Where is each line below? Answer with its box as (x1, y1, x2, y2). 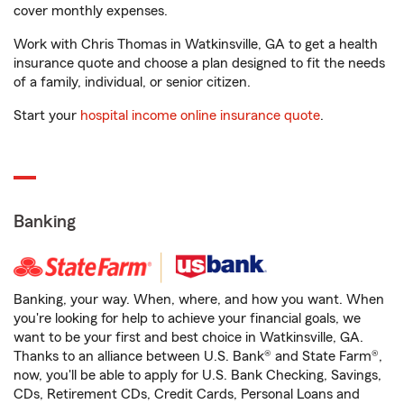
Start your (14, 108, 80, 124)
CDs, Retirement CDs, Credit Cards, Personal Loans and (14, 387, 360, 402)
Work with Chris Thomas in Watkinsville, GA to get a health (14, 37, 378, 52)
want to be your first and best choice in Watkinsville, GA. (14, 330, 363, 345)
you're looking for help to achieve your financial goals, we (14, 311, 361, 326)
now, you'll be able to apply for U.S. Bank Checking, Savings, (14, 368, 381, 383)
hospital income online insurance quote (80, 108, 320, 124)
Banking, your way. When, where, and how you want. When (14, 292, 384, 308)
